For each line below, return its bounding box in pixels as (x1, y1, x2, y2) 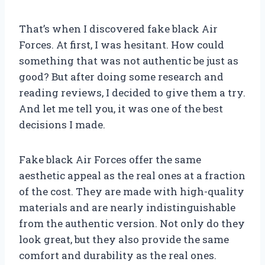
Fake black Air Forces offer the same (19, 153, 201, 167)
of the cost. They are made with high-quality (19, 185, 244, 199)
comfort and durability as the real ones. (19, 248, 216, 263)
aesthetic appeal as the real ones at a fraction (19, 169, 245, 183)
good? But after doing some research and (19, 70, 224, 84)
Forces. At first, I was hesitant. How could (19, 38, 224, 52)
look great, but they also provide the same (19, 232, 229, 247)
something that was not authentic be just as (19, 54, 238, 68)
